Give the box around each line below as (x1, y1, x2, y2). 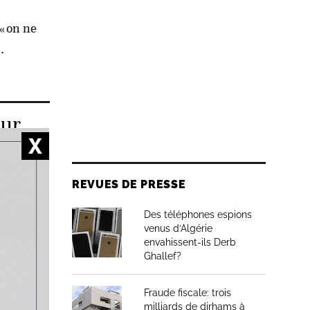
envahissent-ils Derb (144, 237, 236, 248)
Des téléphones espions (144, 209, 252, 220)
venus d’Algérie (144, 223, 212, 234)
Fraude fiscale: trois (144, 287, 231, 298)
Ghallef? (144, 250, 181, 262)
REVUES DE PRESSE (72, 178, 186, 191)
